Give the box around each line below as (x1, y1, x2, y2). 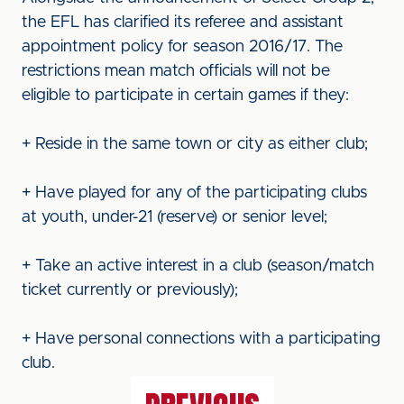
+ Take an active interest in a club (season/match (22, 258, 374, 274)
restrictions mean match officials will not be (22, 63, 330, 79)
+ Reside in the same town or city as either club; (22, 136, 368, 152)
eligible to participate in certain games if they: (22, 87, 349, 104)
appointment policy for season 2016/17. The (22, 39, 343, 55)
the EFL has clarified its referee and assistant (22, 14, 344, 31)
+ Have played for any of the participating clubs (22, 185, 367, 201)
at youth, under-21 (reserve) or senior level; (22, 209, 327, 225)
